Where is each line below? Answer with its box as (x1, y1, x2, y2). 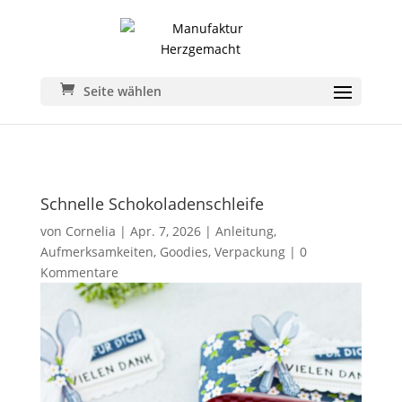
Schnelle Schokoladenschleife (39, 193, 264, 214)
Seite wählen (83, 83, 162, 100)
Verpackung (214, 243, 285, 260)
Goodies (159, 243, 208, 260)
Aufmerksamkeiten (39, 243, 153, 260)
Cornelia (65, 223, 116, 240)
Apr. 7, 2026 (129, 223, 201, 240)
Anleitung (214, 223, 274, 240)
